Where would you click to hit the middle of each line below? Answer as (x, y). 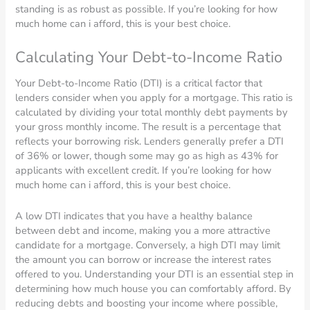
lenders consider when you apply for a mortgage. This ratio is (154, 98)
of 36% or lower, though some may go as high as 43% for (147, 156)
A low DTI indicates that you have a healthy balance (134, 216)
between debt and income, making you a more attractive (143, 230)
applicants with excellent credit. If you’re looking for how (144, 171)
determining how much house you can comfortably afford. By (154, 288)
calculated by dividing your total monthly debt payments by (152, 112)
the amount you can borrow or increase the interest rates (144, 259)
